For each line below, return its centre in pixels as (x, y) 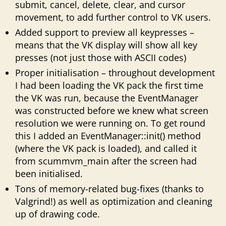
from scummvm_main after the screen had (106, 161)
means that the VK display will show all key (106, 45)
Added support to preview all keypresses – (105, 32)
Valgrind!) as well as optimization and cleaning (114, 201)
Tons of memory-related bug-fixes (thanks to (109, 188)
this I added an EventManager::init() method (108, 135)
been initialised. (49, 173)
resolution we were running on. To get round (110, 123)
